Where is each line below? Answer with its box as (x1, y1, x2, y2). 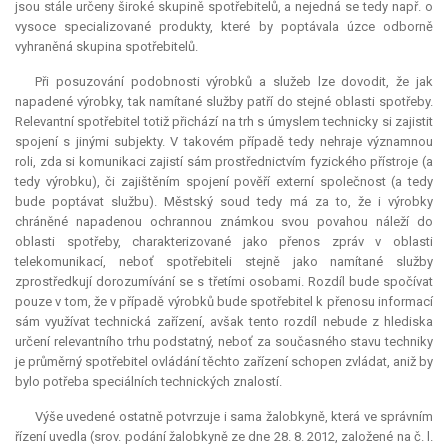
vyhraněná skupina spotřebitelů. (15, 39, 198, 55)
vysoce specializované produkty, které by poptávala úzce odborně (15, 19, 433, 35)
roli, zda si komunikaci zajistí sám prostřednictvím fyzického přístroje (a (15, 154, 433, 170)
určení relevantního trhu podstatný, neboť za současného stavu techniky (15, 334, 433, 350)
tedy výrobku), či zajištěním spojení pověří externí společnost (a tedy (15, 174, 433, 190)
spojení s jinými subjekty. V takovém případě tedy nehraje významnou (15, 134, 433, 150)
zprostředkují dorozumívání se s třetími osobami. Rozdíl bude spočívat (15, 274, 433, 290)
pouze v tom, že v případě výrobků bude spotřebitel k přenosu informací (15, 294, 433, 310)
